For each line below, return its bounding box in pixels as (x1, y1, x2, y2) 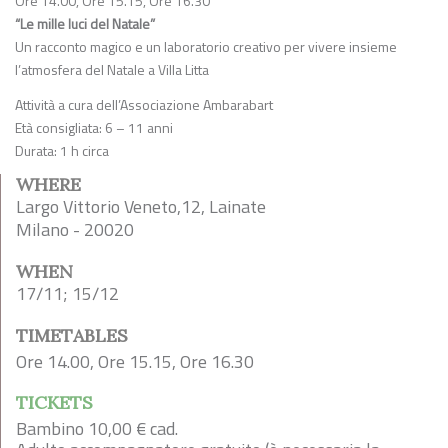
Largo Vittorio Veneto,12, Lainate (16, 193, 266, 220)
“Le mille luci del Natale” (15, 13, 155, 34)
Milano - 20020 (16, 216, 134, 243)
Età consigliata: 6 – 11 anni (15, 117, 173, 138)
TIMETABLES (16, 324, 128, 347)
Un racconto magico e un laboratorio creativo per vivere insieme (15, 36, 397, 57)
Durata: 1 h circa (15, 140, 109, 161)
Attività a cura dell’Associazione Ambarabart (15, 94, 273, 115)
